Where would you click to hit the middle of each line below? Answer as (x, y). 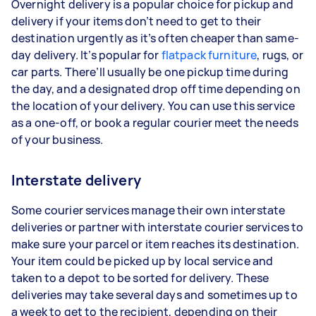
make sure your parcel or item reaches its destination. (156, 244)
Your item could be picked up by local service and (142, 261)
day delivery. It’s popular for (86, 55)
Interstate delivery (76, 180)
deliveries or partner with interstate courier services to (158, 227)
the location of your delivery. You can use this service (153, 106)
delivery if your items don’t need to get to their (136, 21)
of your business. (57, 140)
